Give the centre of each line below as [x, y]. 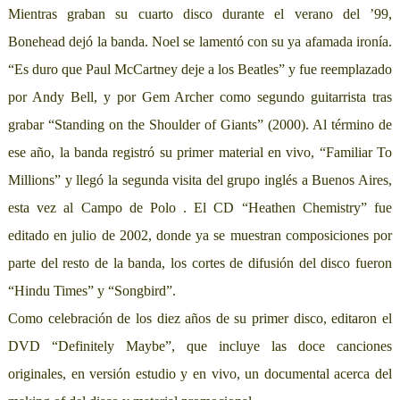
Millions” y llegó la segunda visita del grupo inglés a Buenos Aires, [200, 180]
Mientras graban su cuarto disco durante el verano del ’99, [200, 14]
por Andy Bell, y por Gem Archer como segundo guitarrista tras [200, 97]
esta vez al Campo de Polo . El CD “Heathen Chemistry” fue [200, 208]
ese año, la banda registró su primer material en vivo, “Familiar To [200, 153]
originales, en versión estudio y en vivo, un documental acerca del [200, 374]
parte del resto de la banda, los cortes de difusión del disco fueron [200, 263]
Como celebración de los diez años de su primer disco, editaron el [200, 319]
